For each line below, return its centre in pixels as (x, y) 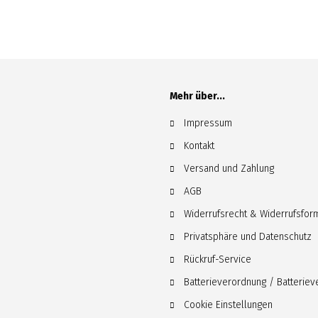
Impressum (208, 123)
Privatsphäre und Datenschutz (247, 237)
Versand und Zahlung (229, 169)
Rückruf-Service (217, 259)
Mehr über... (197, 96)
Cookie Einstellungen (228, 305)
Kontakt (199, 146)
